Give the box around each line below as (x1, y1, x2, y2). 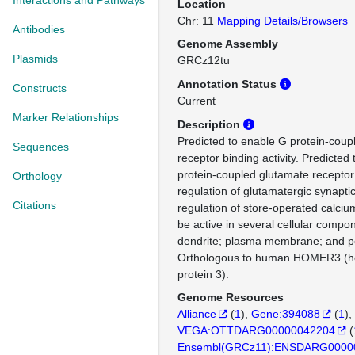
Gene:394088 (251, 307, 320, 320)
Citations (13, 199, 56, 212)
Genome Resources (177, 291, 284, 303)
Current (177, 94, 216, 107)
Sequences (13, 140, 69, 153)
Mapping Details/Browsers (217, 14, 348, 27)
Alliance (177, 307, 216, 320)
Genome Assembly (177, 37, 278, 50)
